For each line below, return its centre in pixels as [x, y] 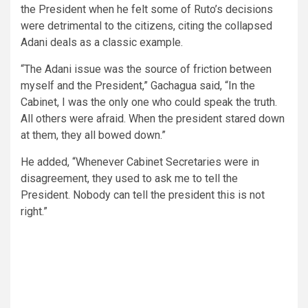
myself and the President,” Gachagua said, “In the [138, 86]
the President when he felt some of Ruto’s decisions [147, 10]
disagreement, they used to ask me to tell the [129, 179]
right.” [34, 212]
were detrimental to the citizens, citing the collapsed [146, 26]
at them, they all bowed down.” [93, 135]
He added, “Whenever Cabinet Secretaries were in [140, 162]
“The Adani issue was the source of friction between [146, 69]
